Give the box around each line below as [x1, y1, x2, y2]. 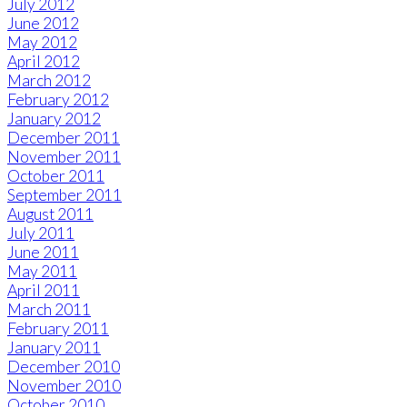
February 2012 [7, 90, 109, 110]
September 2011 [7, 185, 122, 205]
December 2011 [7, 128, 120, 148]
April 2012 [7, 52, 80, 72]
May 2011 [7, 262, 77, 282]
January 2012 [7, 109, 101, 129]
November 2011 [7, 147, 121, 167]
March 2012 [7, 71, 91, 91]
